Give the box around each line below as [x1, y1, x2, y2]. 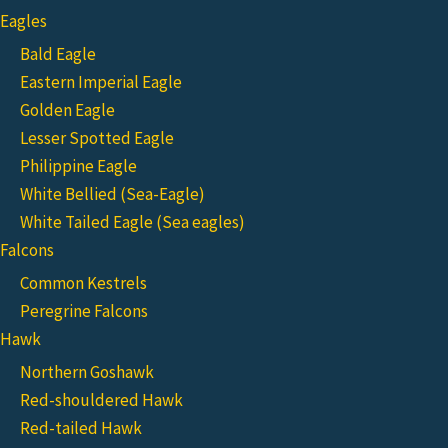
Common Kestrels [20, 272, 147, 294]
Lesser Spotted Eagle [20, 127, 174, 149]
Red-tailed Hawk [20, 417, 142, 439]
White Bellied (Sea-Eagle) [20, 183, 205, 205]
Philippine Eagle [20, 155, 137, 177]
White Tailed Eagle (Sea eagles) [20, 211, 245, 233]
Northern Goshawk [20, 361, 154, 383]
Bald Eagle [20, 43, 96, 65]
